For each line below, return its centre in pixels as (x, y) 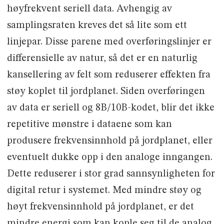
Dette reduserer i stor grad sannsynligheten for (111, 174)
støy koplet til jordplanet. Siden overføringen (106, 91)
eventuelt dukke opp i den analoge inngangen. (109, 157)
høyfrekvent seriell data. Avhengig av (89, 9)
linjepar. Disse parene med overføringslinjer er (109, 42)
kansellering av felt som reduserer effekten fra (108, 75)
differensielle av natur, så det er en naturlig (102, 58)
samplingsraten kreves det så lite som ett (97, 25)
